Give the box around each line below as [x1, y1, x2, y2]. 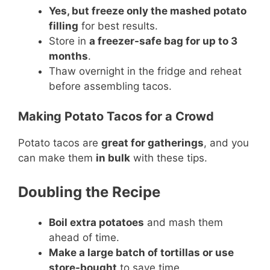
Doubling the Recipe [18, 183, 160, 201]
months [49, 49, 88, 62]
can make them [18, 152, 96, 164]
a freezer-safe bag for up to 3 [89, 34, 237, 47]
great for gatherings [101, 137, 204, 149]
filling [49, 19, 78, 32]
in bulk [96, 152, 130, 164]
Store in [49, 34, 89, 47]
